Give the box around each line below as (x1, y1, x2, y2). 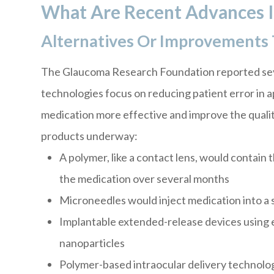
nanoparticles (59, 236, 125, 250)
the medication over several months (59, 172, 230, 186)
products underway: (41, 129, 138, 143)
